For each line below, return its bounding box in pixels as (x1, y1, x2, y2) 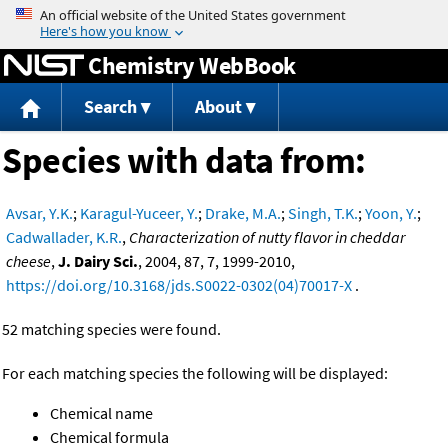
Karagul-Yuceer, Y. (80, 203, 198, 224)
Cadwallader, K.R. (6, 227, 122, 248)
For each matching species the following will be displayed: (2, 363, 388, 384)
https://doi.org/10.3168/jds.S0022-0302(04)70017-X (6, 275, 352, 296)
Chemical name (50, 403, 153, 424)
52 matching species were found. (2, 319, 221, 340)
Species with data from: (2, 138, 366, 184)
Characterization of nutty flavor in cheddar (129, 227, 405, 248)
